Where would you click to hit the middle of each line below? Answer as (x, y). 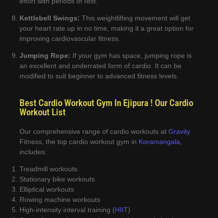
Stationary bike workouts (57, 179)
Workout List (43, 112)
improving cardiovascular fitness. (70, 38)
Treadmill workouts (48, 169)
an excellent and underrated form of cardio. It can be (100, 66)
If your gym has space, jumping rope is (131, 56)
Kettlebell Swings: (50, 18)
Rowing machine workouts (60, 200)
